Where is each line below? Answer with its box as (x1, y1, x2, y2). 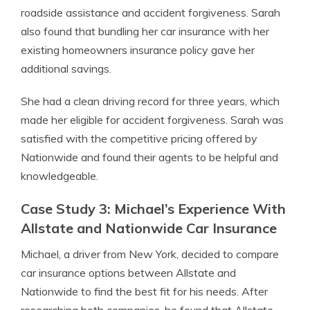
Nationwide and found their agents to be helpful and (21, 150, 278, 164)
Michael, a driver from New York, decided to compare (21, 247, 279, 261)
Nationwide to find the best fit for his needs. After (21, 284, 268, 298)
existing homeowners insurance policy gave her (21, 43, 255, 57)
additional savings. (21, 62, 111, 75)
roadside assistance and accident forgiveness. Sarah (21, 6, 280, 19)
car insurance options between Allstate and (21, 266, 236, 280)
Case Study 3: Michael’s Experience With (21, 200, 286, 217)
